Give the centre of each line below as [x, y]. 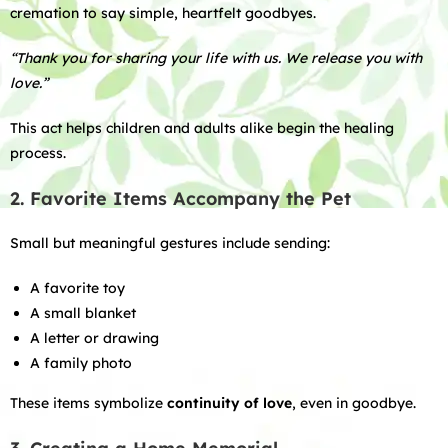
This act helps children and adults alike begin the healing [202, 128]
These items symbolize [88, 403]
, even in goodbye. [354, 403]
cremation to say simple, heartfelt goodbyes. [163, 13]
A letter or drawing [94, 338]
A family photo [81, 363]
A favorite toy [77, 288]
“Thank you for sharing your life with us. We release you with [216, 58]
